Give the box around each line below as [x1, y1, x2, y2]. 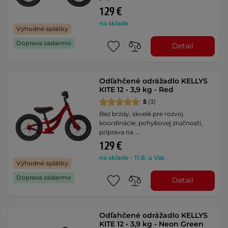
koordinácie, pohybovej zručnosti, [99, 119, 203, 127]
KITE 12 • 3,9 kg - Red [99, 84, 174, 94]
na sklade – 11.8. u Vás [99, 153, 165, 161]
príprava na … [99, 128, 139, 136]
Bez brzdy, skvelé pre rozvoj [99, 109, 184, 118]
